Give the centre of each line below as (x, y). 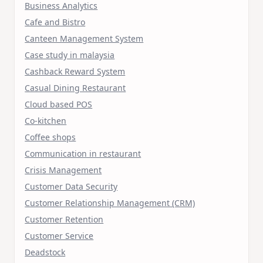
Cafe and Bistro (55, 22)
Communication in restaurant (83, 153)
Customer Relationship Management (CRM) (110, 203)
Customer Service (59, 235)
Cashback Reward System (75, 71)
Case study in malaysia (70, 55)
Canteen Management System (84, 38)
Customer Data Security (71, 186)
